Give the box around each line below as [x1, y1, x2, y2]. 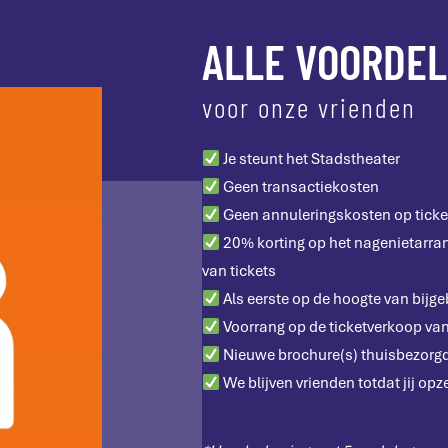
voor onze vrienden [202, 90, 416, 124]
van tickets [202, 261, 276, 281]
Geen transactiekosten [220, 177, 380, 197]
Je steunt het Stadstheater [220, 149, 401, 169]
